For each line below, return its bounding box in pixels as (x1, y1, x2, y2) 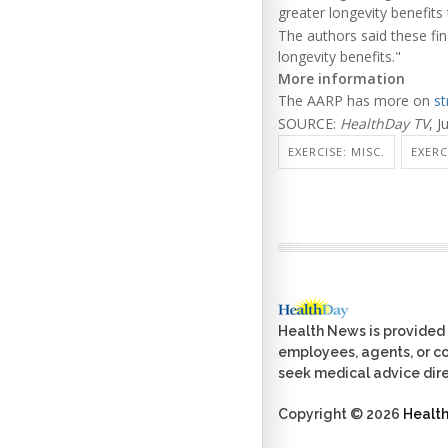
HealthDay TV (340, 113, 429, 133)
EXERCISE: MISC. (288, 144, 385, 160)
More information (278, 68, 405, 88)
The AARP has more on (278, 91, 434, 111)
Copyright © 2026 (278, 406, 403, 423)
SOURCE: (278, 113, 340, 133)
